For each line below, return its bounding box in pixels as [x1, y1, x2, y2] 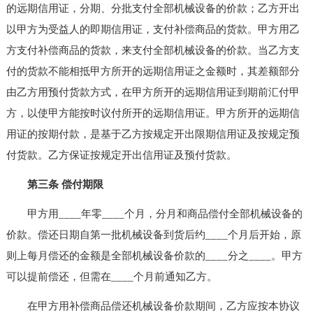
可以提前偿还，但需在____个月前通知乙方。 [6, 270, 217, 282]
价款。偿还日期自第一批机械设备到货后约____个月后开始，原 [6, 228, 301, 240]
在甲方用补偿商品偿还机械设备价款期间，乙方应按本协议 [6, 300, 300, 312]
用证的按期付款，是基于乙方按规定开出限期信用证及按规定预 [6, 128, 300, 140]
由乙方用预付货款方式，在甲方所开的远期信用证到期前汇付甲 [6, 86, 300, 98]
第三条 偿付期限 [27, 178, 103, 190]
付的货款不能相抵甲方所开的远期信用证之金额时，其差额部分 [6, 65, 300, 77]
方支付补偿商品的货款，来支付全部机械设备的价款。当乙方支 [6, 44, 300, 56]
